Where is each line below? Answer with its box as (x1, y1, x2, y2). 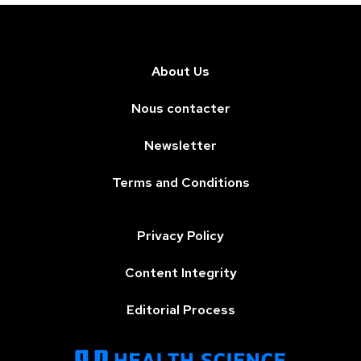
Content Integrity (124, 264, 237, 282)
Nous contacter (131, 100, 230, 118)
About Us (151, 63, 210, 81)
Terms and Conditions (111, 174, 250, 192)
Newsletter (144, 137, 217, 155)
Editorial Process (126, 301, 235, 319)
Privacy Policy (137, 227, 224, 245)
